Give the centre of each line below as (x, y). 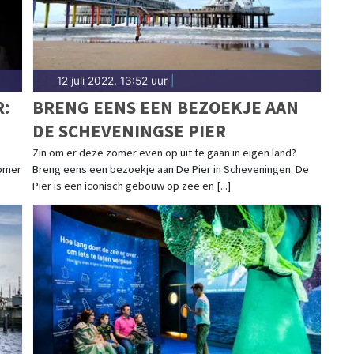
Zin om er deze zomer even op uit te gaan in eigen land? (164, 152)
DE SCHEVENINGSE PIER (129, 130)
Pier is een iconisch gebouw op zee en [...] (131, 185)
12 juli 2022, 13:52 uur (112, 80)
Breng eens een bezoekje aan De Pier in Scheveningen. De (170, 169)
